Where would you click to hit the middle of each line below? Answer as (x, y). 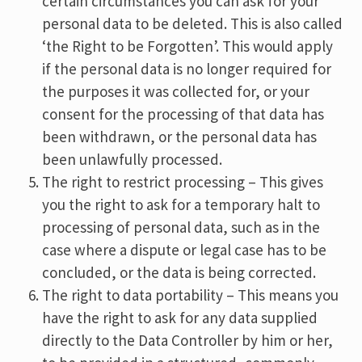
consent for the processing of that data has (183, 114)
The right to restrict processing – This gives (183, 182)
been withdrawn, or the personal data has (180, 137)
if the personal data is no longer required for (187, 69)
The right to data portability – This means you (191, 295)
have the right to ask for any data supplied (180, 318)
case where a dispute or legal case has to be (185, 250)
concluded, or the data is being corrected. (179, 272)
